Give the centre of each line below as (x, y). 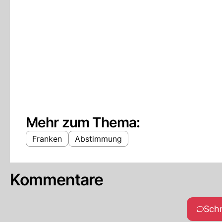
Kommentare (57, 180)
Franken (47, 139)
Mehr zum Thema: (83, 122)
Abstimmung (98, 139)
